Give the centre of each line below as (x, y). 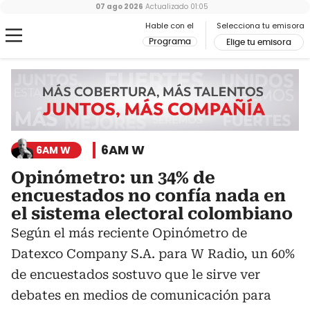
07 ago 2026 (119, 7)
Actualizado (165, 7)
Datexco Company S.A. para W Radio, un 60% (153, 254)
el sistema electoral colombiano (152, 214)
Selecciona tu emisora (261, 26)
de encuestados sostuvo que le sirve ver (136, 275)
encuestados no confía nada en (148, 196)
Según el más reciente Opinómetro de (129, 233)
